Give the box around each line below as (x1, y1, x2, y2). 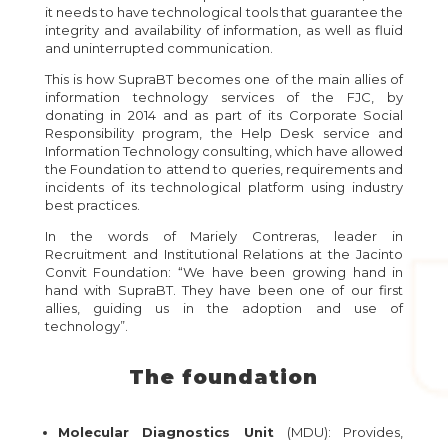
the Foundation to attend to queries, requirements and (44, 161, 404, 177)
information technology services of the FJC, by (44, 89, 404, 105)
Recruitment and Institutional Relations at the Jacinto (44, 246, 404, 262)
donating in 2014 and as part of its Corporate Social (44, 107, 404, 123)
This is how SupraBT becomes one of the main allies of (44, 71, 404, 87)
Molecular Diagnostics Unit (57, 424, 274, 440)
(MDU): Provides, (274, 424, 404, 440)
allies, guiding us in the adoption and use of (44, 300, 404, 316)
